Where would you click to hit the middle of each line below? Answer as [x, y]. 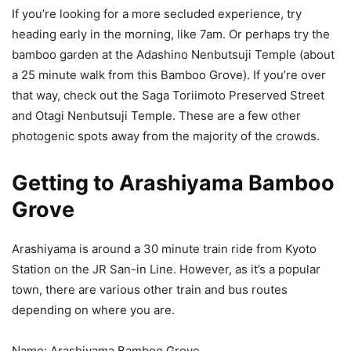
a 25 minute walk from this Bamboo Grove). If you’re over [169, 74]
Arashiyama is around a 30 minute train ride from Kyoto [164, 248]
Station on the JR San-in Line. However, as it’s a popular [166, 269]
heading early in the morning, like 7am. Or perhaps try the [171, 34]
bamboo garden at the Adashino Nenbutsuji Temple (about [173, 54]
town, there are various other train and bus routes [150, 289]
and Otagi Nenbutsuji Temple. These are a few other [156, 115]
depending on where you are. [93, 309]
